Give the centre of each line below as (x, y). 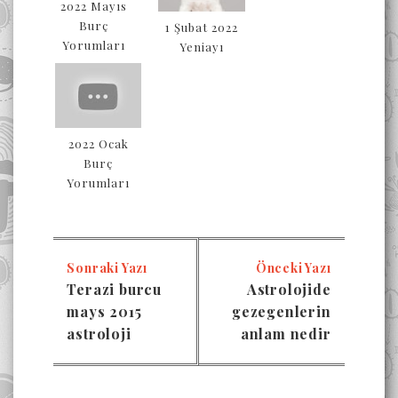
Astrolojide (289, 290)
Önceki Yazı (293, 268)
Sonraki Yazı (107, 268)
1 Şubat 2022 (202, 28)
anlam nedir (286, 334)
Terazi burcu (115, 290)
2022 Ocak (98, 144)
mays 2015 (104, 312)
